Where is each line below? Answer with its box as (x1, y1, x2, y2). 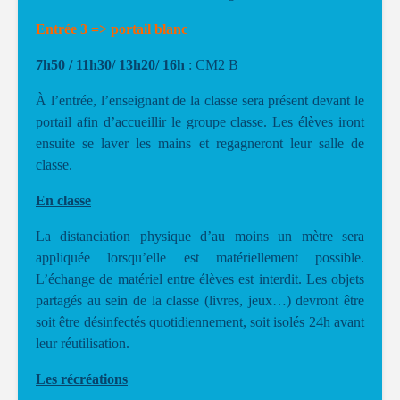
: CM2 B (185, 57, 238, 72)
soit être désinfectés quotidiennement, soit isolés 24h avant (36, 314, 364, 329)
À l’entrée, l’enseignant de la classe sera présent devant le (36, 93, 364, 108)
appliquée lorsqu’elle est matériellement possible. (36, 250, 364, 265)
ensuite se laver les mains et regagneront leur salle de (36, 136, 364, 151)
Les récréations (36, 371, 128, 387)
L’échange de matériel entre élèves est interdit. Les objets (36, 271, 364, 287)
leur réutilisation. (36, 336, 129, 351)
